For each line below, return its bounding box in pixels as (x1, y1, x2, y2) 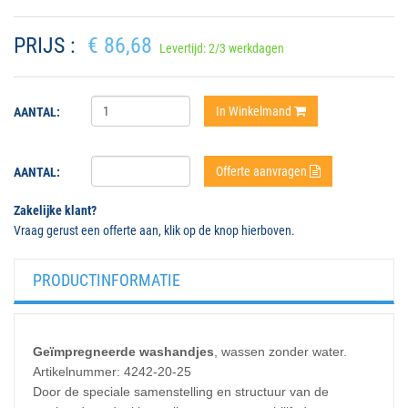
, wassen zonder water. (214, 344, 347, 360)
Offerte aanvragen (215, 164, 310, 179)
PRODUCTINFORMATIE (33, 270, 180, 291)
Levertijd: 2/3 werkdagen (159, 41, 284, 56)
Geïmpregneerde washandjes (33, 344, 214, 360)
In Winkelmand (215, 104, 294, 119)
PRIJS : (14, 33, 76, 59)
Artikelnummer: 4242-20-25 (33, 364, 191, 380)
